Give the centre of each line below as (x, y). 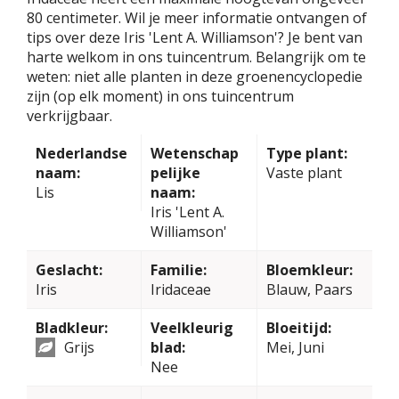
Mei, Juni (295, 348)
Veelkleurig (192, 328)
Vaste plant (304, 173)
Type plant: (306, 154)
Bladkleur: (72, 328)
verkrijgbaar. (69, 116)
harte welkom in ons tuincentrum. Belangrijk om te (196, 57)
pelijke (176, 173)
